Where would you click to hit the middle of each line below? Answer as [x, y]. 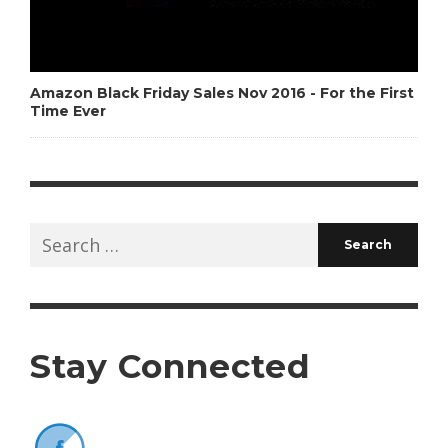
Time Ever [68, 110]
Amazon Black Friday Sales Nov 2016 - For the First [222, 92]
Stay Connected [170, 365]
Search [58, 233]
